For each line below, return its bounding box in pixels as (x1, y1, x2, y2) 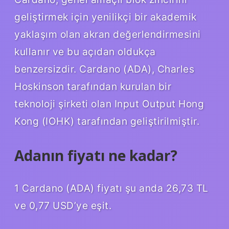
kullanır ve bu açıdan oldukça (14, 45, 156, 58)
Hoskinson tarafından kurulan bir (14, 80, 171, 93)
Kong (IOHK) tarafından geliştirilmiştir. (14, 115, 199, 128)
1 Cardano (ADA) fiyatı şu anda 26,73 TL (14, 182, 209, 195)
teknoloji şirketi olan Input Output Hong (14, 98, 204, 110)
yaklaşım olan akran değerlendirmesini (14, 28, 201, 41)
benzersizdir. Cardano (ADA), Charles (14, 63, 194, 76)
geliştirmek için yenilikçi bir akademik (14, 11, 197, 24)
